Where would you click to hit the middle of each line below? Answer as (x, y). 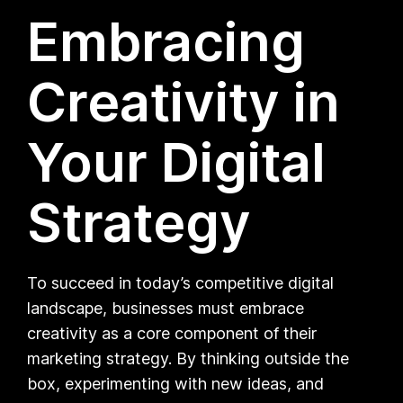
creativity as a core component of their (172, 333)
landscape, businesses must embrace (166, 308)
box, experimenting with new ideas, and (176, 383)
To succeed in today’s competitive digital (181, 282)
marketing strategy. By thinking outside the (188, 358)
